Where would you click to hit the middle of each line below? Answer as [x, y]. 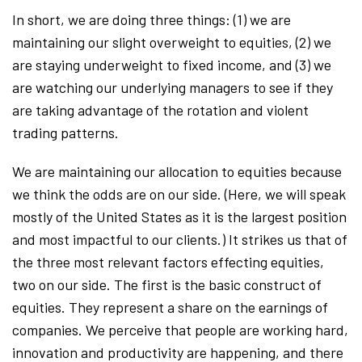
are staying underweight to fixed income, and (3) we [172, 64]
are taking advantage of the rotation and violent [160, 109]
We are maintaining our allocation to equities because [177, 171]
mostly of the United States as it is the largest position [179, 216]
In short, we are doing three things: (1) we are [152, 19]
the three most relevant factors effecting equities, [168, 261]
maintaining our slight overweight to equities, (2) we [172, 42]
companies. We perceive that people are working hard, [180, 329]
